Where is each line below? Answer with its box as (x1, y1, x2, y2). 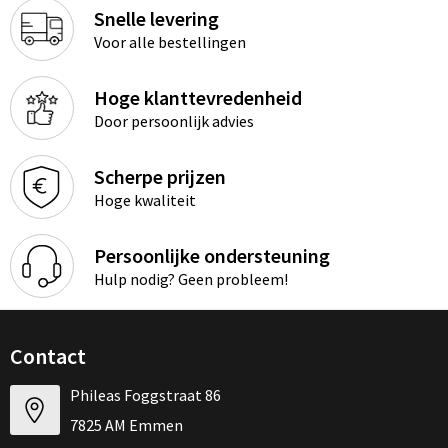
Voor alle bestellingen (93, 32, 246, 53)
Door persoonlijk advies (93, 111, 254, 132)
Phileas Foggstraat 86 (69, 385, 221, 406)
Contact (9, 342, 86, 371)
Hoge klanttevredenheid (93, 85, 302, 111)
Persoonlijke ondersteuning (93, 243, 330, 269)
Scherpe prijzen (93, 164, 226, 190)
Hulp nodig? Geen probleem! (93, 269, 288, 290)
